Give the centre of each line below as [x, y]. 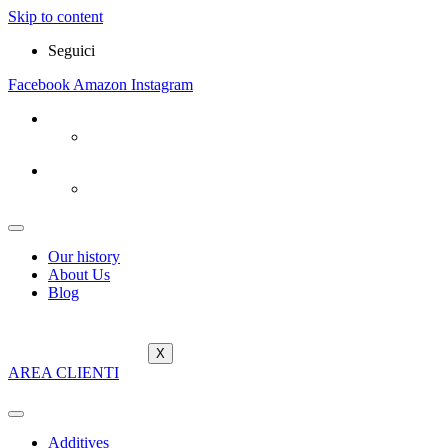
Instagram [162, 84]
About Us [79, 274]
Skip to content [55, 16]
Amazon [100, 84]
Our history [84, 256]
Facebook [39, 84]
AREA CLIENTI [63, 372]
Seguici [71, 50]
